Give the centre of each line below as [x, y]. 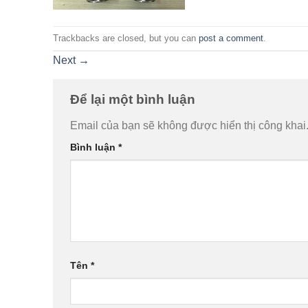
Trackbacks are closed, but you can [126, 38]
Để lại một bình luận [134, 100]
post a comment [231, 38]
